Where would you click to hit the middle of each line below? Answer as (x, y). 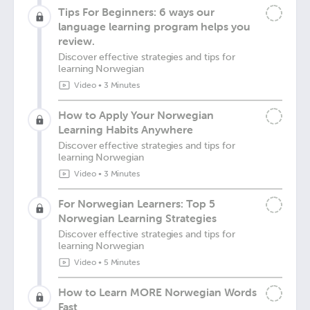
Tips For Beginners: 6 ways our (136, 12)
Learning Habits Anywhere (126, 129)
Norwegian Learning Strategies (137, 218)
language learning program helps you (154, 26)
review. (76, 41)
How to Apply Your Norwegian (136, 115)
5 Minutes (122, 262)
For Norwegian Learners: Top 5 (137, 203)
